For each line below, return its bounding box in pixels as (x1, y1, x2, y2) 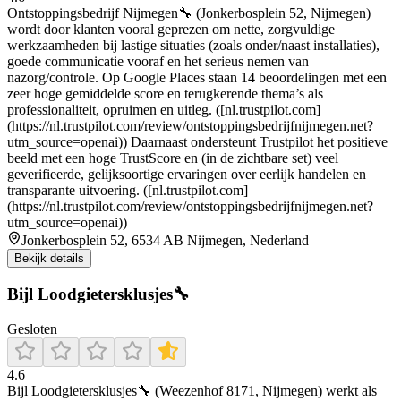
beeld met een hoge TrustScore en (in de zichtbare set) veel (7, 150, 338, 166)
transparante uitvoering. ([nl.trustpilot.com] (7, 183, 248, 199)
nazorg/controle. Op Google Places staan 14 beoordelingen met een (7, 70, 387, 86)
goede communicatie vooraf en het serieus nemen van (7, 54, 309, 70)
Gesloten (7, 320, 57, 337)
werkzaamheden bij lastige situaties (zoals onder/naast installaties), (7, 38, 380, 54)
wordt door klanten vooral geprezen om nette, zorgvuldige (7, 21, 335, 38)
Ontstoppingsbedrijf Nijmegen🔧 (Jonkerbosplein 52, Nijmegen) (7, 5, 371, 21)
